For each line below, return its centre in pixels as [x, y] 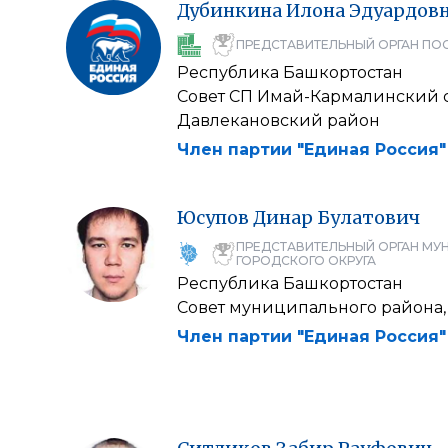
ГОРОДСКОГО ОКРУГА [306, 260]
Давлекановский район [278, 120]
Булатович [368, 217]
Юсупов [213, 217]
